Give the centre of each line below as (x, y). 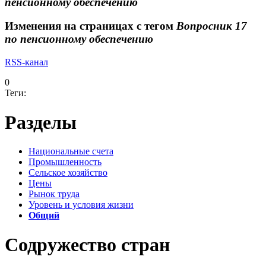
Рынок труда (54, 194)
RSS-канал (26, 62)
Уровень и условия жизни (81, 205)
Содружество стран (87, 244)
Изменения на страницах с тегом (91, 26)
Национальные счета (71, 151)
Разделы (41, 122)
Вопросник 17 (212, 26)
